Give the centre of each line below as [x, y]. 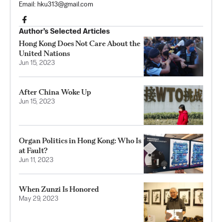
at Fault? [33, 150]
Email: [28, 4]
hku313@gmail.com [65, 4]
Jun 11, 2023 [36, 160]
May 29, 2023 [39, 199]
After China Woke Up [55, 92]
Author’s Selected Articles [64, 31]
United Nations [44, 53]
